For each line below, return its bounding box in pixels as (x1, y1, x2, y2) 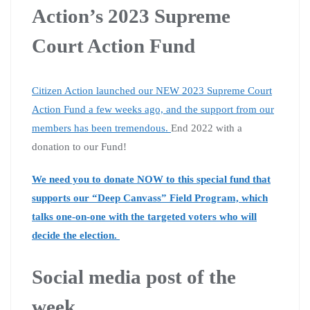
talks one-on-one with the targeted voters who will (32, 210, 257, 222)
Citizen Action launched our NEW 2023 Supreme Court (32, 84, 272, 96)
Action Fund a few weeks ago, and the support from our (32, 103, 274, 115)
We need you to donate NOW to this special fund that (32, 173, 271, 185)
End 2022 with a (171, 122, 242, 134)
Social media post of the (32, 265, 236, 288)
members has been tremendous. (32, 122, 171, 134)
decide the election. (32, 229, 120, 241)
